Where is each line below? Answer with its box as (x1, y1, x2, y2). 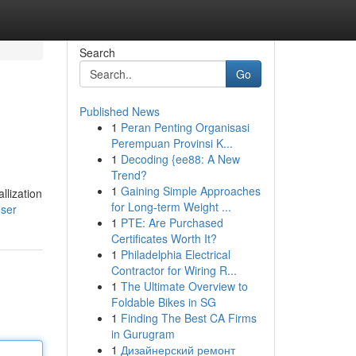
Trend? (110, 167, 147, 183)
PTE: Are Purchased (120, 215, 223, 230)
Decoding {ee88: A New (120, 151, 240, 167)
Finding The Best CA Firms (120, 310, 257, 326)
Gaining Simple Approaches (120, 183, 261, 199)
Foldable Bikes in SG (110, 294, 216, 310)
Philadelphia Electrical (120, 246, 230, 262)
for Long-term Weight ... (110, 199, 231, 215)
